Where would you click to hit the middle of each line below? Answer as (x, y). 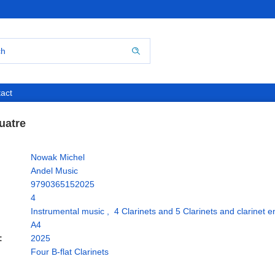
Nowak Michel (58, 157)
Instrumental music (68, 211)
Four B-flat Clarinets (70, 252)
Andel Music (54, 171)
